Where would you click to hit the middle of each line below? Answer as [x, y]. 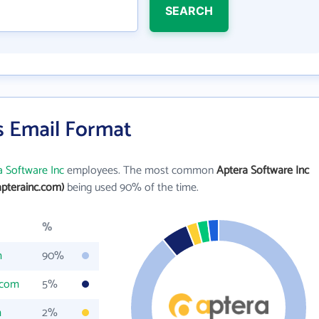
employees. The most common [140, 171]
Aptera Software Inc [263, 171]
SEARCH [189, 11]
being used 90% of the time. [131, 188]
